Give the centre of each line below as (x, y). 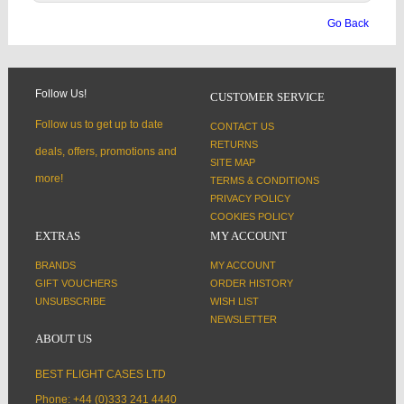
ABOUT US (64, 338)
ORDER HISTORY (252, 283)
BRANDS (55, 265)
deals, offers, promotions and (106, 151)
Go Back (348, 23)
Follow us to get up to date (99, 124)
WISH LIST (234, 301)
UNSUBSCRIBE (70, 301)
